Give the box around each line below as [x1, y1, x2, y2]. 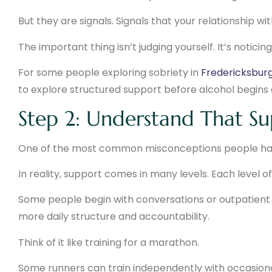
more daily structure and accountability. [18, 209, 209, 224]
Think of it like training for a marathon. [18, 235, 199, 250]
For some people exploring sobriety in [18, 66, 201, 80]
